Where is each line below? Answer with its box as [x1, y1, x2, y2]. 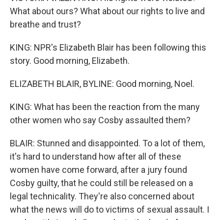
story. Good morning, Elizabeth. [10, 55, 130, 66]
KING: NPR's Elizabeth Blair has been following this [10, 42, 206, 53]
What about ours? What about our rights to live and [10, 6, 205, 16]
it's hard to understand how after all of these [10, 151, 181, 162]
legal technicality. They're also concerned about [10, 191, 194, 201]
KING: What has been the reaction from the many [10, 102, 200, 112]
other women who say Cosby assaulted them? [10, 115, 191, 125]
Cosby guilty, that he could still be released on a [10, 178, 193, 188]
